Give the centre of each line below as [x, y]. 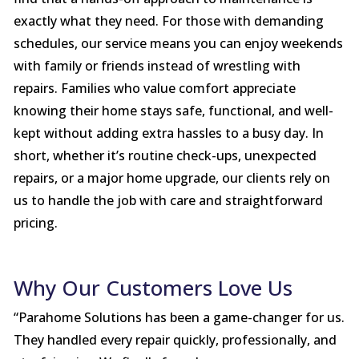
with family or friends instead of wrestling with [157, 66]
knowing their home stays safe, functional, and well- [173, 111]
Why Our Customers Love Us [153, 288]
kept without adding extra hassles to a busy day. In [168, 133]
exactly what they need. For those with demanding [168, 21]
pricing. [35, 223]
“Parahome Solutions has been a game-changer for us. [179, 318]
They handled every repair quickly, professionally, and [175, 340]
